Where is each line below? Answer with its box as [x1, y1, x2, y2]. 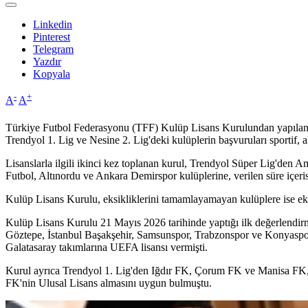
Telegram [33, 43, 74, 56]
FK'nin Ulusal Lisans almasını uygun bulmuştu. [5, 276, 212, 289]
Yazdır [33, 56, 61, 68]
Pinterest [33, 31, 70, 43]
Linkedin [33, 19, 72, 31]
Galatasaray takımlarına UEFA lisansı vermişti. [5, 241, 208, 253]
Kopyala [33, 68, 70, 80]
